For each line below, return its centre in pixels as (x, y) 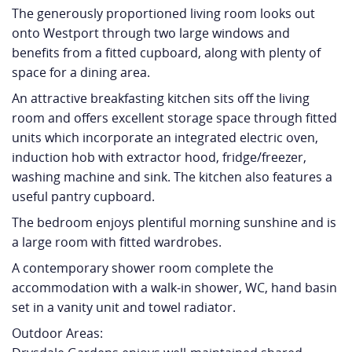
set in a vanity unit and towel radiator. (124, 308)
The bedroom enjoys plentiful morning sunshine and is (174, 223)
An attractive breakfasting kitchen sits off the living (161, 99)
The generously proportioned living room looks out (163, 14)
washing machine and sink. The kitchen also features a (172, 177)
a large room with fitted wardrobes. (117, 242)
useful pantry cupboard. (83, 197)
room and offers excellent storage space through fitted (174, 118)
